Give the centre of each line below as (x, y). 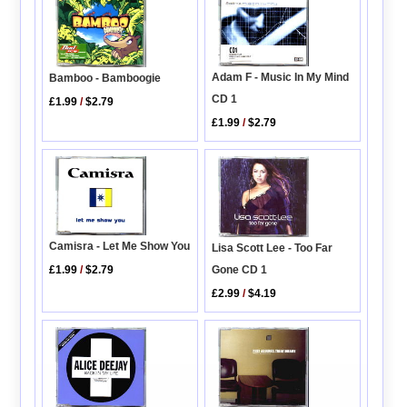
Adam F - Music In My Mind (281, 78)
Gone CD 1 (240, 270)
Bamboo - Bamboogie (105, 78)
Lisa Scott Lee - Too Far (273, 248)
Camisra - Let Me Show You (120, 247)
